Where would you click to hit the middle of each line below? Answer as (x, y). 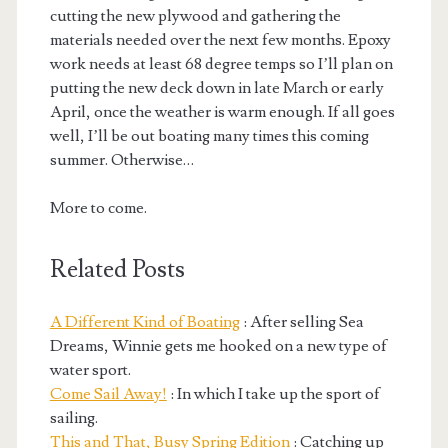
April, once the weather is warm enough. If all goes (222, 112)
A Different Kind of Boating (144, 322)
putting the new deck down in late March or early (216, 88)
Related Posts (117, 270)
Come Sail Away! (108, 394)
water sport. (90, 370)
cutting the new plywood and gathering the (195, 16)
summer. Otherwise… (121, 160)
